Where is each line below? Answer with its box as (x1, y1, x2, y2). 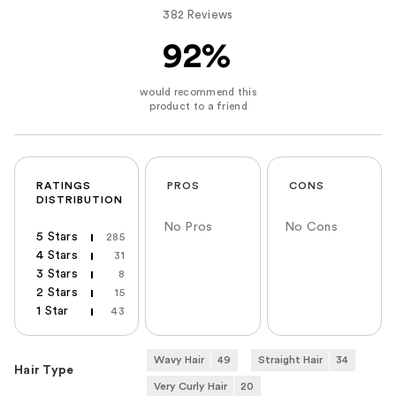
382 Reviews (163, 9, 233, 21)
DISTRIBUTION (36, 194, 123, 206)
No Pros (163, 221, 213, 234)
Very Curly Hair (154, 381, 227, 392)
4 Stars (36, 249, 78, 263)
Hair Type (14, 364, 74, 377)
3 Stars (36, 268, 78, 281)
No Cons (285, 221, 338, 234)
